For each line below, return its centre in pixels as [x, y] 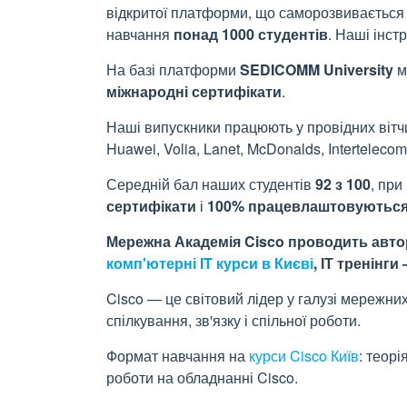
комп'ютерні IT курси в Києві [210, 263]
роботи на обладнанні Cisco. [202, 377]
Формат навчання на [178, 356]
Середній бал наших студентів [211, 184]
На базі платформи [173, 69]
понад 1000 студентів [251, 34]
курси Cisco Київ [304, 356]
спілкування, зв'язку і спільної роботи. [233, 320]
